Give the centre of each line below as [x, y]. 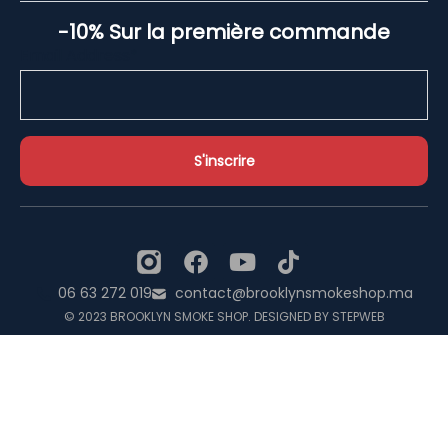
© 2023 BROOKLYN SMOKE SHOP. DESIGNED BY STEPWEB [224, 317]
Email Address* [79, 55]
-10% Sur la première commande [224, 31]
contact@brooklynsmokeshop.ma [293, 293]
